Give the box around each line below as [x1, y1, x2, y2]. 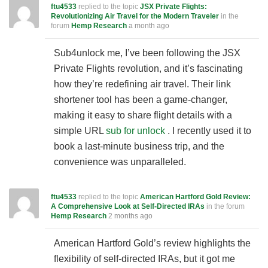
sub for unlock [106, 126, 165, 136]
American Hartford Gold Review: [140, 193, 251, 201]
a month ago [129, 22, 169, 30]
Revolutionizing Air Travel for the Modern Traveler [51, 12, 219, 20]
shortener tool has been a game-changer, [54, 95, 227, 105]
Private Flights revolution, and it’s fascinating [54, 63, 243, 74]
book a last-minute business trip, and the [54, 141, 224, 151]
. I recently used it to [165, 126, 251, 136]
